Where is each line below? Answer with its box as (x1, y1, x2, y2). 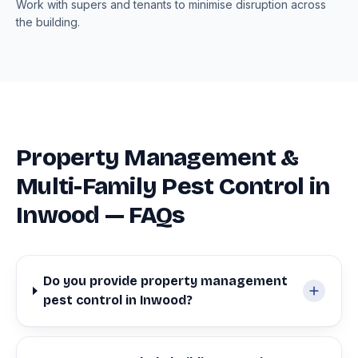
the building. (16, 15, 80, 29)
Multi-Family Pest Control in (16, 172, 329, 201)
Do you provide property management (43, 273, 288, 288)
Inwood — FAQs (16, 201, 185, 229)
